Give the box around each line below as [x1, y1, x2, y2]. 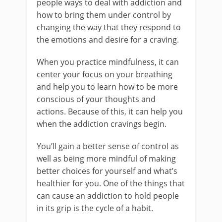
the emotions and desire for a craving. [37, 34, 179, 45]
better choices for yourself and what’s [37, 166, 177, 176]
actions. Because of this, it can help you [37, 106, 183, 117]
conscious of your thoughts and [37, 94, 156, 105]
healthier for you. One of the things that [37, 178, 185, 189]
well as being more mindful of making [37, 153, 176, 164]
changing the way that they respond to [37, 22, 181, 33]
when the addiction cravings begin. [37, 118, 166, 129]
